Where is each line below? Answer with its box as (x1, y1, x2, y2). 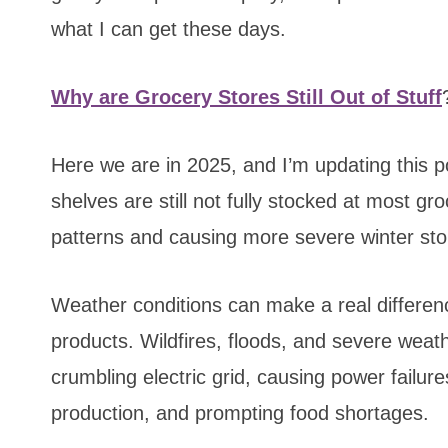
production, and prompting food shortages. (51, 402, 429, 425)
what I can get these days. (51, 18, 286, 41)
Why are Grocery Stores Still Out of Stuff (51, 86, 442, 109)
